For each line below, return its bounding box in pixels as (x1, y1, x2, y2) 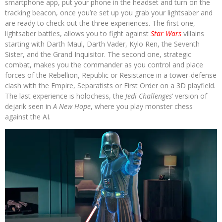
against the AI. (5, 112, 51, 121)
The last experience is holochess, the (5, 91, 125, 101)
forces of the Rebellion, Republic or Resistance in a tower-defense (5, 70, 217, 80)
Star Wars (151, 29, 181, 38)
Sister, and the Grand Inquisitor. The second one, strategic (5, 50, 191, 59)
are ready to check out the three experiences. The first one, (5, 18, 195, 28)
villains (183, 29, 204, 38)
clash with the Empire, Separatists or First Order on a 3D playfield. (5, 81, 216, 90)
